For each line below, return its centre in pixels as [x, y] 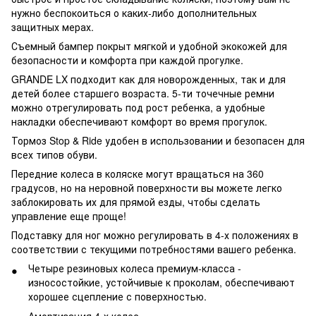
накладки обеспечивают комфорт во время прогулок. [139, 121]
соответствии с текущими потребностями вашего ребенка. [154, 249]
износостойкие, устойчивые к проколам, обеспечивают [162, 282]
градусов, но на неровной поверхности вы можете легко [147, 188]
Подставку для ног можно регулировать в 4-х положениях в [155, 235]
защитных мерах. [53, 27]
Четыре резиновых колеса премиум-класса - [135, 268]
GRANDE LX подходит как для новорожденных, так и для [148, 79]
